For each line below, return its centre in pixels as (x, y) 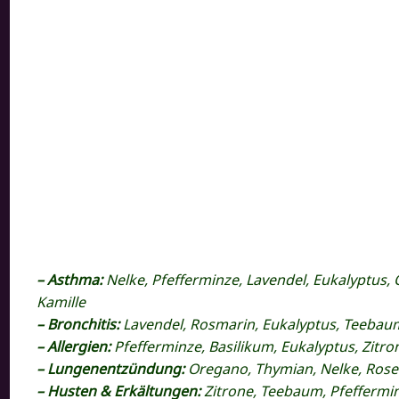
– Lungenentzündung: (113, 368)
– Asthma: (72, 279)
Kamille (61, 301)
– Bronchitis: (80, 324)
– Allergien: (76, 346)
